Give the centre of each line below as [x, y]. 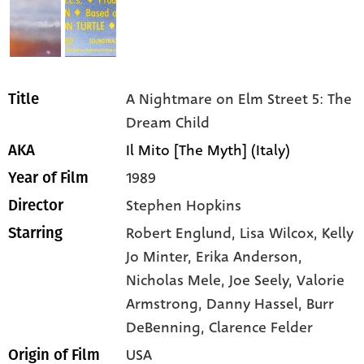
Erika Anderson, [249, 256]
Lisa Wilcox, [281, 233]
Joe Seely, [263, 280]
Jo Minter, [161, 256]
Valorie [321, 280]
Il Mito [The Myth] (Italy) [208, 150]
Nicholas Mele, [178, 280]
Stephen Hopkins [184, 205]
